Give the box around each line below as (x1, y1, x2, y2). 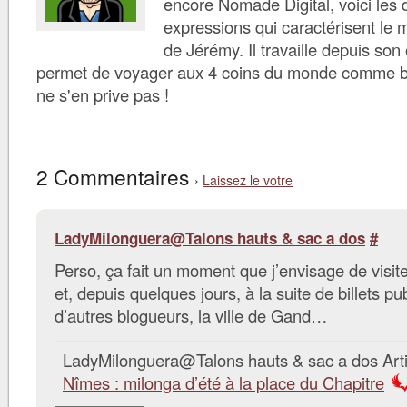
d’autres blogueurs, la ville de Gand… (55, 303, 327, 327)
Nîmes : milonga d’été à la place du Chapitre (63, 371, 384, 394)
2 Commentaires (36, 162, 194, 191)
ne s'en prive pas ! (36, 83, 169, 106)
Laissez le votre (203, 171, 293, 189)
